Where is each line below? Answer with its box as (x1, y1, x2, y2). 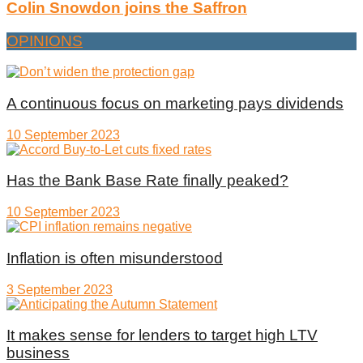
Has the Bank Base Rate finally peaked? (6, 172, 288, 190)
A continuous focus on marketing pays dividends (6, 94, 344, 112)
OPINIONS (6, 32, 83, 49)
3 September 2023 (6, 282, 113, 297)
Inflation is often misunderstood (6, 249, 223, 267)
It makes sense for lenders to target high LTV (6, 327, 318, 344)
